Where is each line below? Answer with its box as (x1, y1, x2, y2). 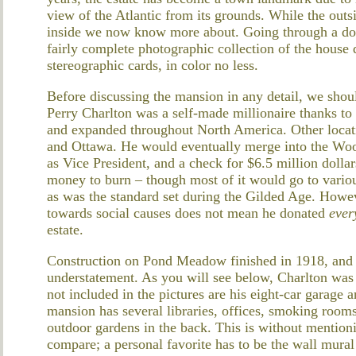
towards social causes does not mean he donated (47, 204, 329, 221)
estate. (47, 221, 83, 238)
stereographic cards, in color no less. (47, 56, 258, 73)
